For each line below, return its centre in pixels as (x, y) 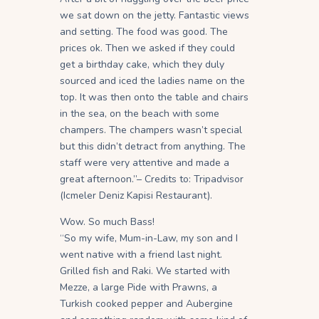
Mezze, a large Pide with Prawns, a (138, 288)
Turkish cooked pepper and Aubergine (146, 304)
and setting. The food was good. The (144, 32)
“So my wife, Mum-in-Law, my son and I (149, 239)
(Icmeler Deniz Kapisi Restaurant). (136, 196)
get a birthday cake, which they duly (142, 65)
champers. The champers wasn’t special (151, 130)
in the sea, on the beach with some (140, 114)
